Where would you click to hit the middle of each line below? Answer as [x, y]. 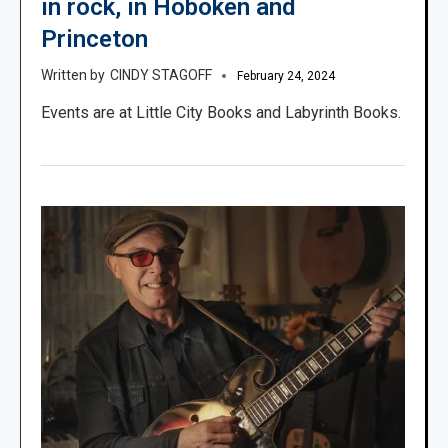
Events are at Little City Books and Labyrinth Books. [221, 112]
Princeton [94, 38]
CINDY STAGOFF [161, 74]
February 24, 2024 [286, 75]
